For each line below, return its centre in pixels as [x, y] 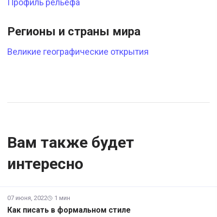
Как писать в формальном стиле [69, 210]
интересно [45, 164]
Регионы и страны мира [74, 32]
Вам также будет [71, 143]
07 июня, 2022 [27, 198]
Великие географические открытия [78, 52]
